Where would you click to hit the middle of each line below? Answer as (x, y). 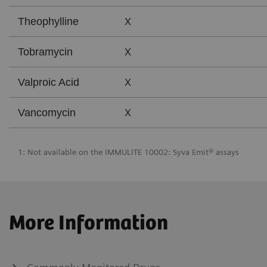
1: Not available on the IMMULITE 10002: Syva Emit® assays (128, 152)
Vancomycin (47, 112)
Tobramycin (45, 52)
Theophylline (48, 21)
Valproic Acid (49, 82)
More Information (89, 224)
